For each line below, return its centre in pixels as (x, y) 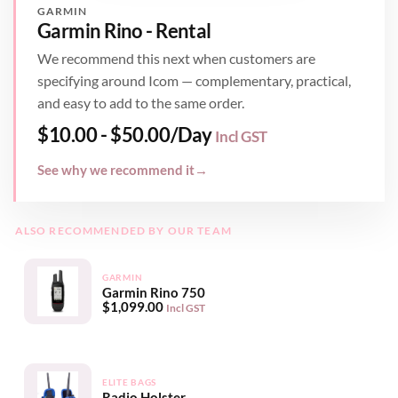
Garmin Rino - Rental (124, 31)
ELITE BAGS (129, 382)
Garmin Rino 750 (153, 292)
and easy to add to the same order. (141, 102)
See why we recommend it (116, 169)
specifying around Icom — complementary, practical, (194, 80)
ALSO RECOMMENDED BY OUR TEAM (123, 230)
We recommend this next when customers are (176, 58)
